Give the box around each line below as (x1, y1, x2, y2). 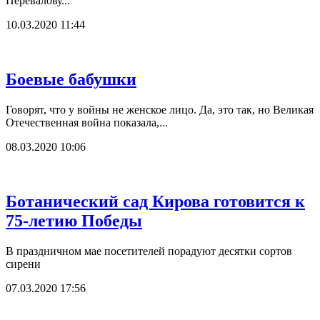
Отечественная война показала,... (6, 116, 168, 129)
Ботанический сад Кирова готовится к (6, 191, 305, 211)
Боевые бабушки (6, 69, 136, 89)
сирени (6, 257, 41, 270)
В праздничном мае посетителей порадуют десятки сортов (6, 244, 292, 257)
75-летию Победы (6, 211, 142, 230)
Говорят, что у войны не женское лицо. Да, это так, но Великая (6, 103, 314, 116)
